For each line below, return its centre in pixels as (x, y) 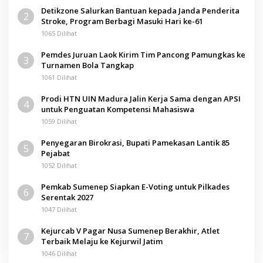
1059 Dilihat (59, 121)
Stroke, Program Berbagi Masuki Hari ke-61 (122, 21)
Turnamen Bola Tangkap (87, 65)
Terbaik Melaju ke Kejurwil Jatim (102, 241)
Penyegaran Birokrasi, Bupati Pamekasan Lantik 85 (135, 142)
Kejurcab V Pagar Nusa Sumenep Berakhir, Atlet (130, 230)
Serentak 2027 (67, 197)
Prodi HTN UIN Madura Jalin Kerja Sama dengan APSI (141, 98)
